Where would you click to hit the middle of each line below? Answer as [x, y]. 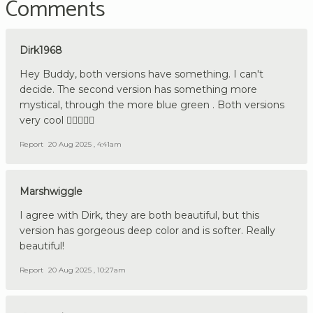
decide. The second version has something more [138, 89]
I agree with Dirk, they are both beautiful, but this [139, 215]
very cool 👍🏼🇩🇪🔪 [57, 120]
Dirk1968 [41, 50]
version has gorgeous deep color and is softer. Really [147, 230]
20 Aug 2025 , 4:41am [85, 144]
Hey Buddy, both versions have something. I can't [141, 74]
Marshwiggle [51, 191]
